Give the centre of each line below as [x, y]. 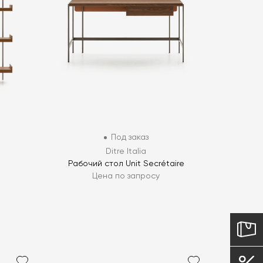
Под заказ [129, 138]
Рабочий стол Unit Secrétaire [126, 164]
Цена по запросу [126, 176]
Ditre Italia [126, 152]
